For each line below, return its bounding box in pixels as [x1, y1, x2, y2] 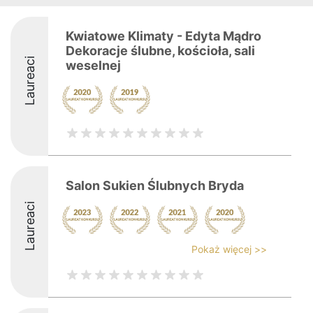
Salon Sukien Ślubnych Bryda [66, 178, 244, 193]
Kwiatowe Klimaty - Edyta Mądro [66, 29, 261, 43]
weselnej [66, 58, 121, 73]
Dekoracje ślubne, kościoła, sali [66, 43, 255, 58]
